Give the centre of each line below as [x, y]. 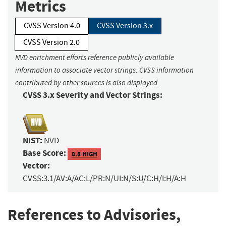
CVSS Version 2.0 [51, 43]
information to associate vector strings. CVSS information [104, 70]
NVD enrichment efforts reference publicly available [95, 58]
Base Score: [44, 153]
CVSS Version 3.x [125, 26]
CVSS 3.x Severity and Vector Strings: [93, 95]
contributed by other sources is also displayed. [87, 83]
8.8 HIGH [84, 154]
